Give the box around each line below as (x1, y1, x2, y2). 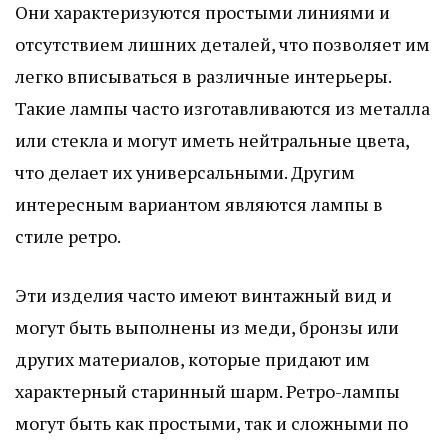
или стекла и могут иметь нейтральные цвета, (15, 127, 409, 152)
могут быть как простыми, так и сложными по (15, 410, 408, 435)
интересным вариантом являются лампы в (15, 191, 383, 216)
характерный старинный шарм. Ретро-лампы (15, 378, 400, 403)
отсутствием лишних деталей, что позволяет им (15, 31, 430, 56)
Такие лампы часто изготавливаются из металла (15, 95, 430, 120)
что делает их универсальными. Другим (15, 159, 355, 184)
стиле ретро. (15, 223, 121, 248)
